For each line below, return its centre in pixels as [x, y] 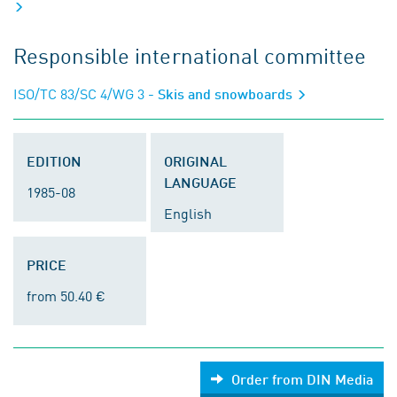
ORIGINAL [195, 161]
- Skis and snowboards [220, 93]
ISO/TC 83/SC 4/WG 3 [79, 93]
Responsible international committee [190, 55]
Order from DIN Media [302, 379]
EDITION [54, 161]
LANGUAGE [200, 182]
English [188, 213]
